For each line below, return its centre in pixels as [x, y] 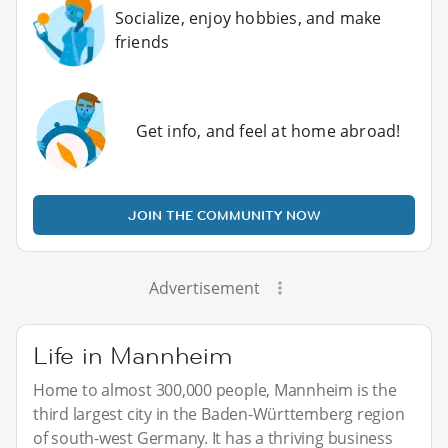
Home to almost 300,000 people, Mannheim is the [215, 389]
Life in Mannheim [132, 355]
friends [142, 42]
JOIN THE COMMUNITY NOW [224, 214]
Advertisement [204, 287]
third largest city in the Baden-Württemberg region [219, 413]
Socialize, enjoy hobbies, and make [248, 18]
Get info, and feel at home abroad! [268, 130]
